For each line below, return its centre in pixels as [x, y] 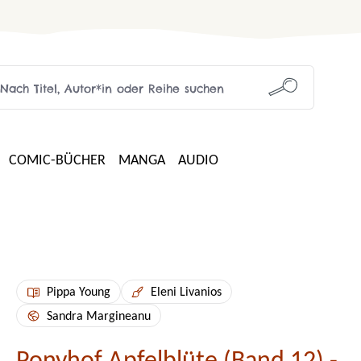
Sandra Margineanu [98, 316]
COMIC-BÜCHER [57, 161]
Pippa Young [78, 292]
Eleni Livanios [186, 292]
